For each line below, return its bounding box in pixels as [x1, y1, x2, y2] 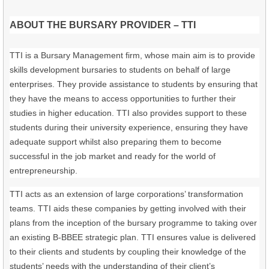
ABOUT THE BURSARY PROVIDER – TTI [10, 19, 196, 30]
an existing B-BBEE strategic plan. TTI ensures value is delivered [10, 232, 256, 242]
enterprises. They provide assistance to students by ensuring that [10, 79, 258, 89]
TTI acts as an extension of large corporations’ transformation [10, 189, 243, 199]
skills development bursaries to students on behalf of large [10, 64, 231, 74]
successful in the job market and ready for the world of [10, 151, 216, 161]
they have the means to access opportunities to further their [10, 93, 236, 103]
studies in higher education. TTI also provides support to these [10, 107, 247, 118]
